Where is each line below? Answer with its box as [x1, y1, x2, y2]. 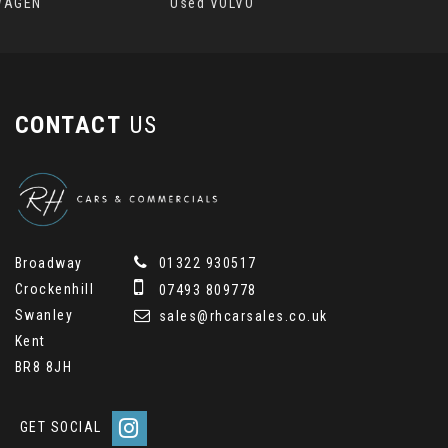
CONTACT [14, 110, 122, 139]
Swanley [14, 307, 74, 324]
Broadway [14, 255, 83, 272]
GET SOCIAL [19, 419, 102, 436]
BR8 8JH [14, 359, 73, 376]
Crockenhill [14, 281, 95, 298]
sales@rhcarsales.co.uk [154, 308, 328, 325]
